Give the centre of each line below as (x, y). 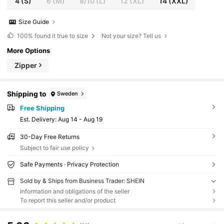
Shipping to (27, 93)
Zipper (26, 65)
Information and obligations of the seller (74, 191)
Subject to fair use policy (54, 147)
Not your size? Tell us (131, 35)
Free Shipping (42, 108)
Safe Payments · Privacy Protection (69, 164)
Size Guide (34, 22)
